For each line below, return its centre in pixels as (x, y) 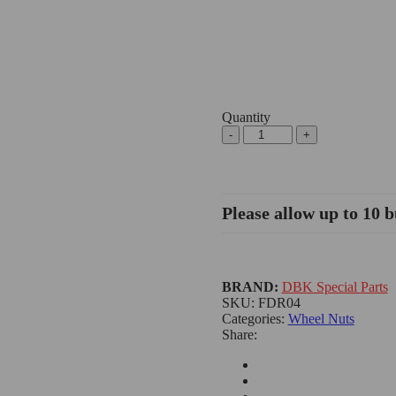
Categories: (255, 318)
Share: (239, 334)
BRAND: (251, 286)
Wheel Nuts (321, 318)
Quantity (246, 117)
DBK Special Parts (335, 286)
